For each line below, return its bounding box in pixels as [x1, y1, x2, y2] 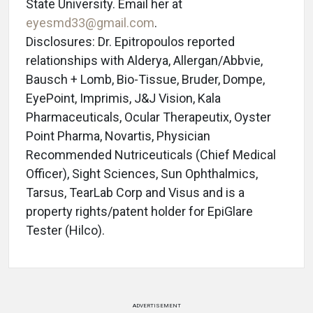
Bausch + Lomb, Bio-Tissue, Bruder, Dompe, [26, 72, 265, 87]
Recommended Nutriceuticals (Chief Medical [26, 147, 276, 163]
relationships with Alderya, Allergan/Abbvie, [26, 53, 263, 68]
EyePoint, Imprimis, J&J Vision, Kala [26, 91, 221, 106]
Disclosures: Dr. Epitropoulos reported [26, 34, 235, 50]
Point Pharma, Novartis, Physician [26, 129, 210, 144]
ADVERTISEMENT [132, 303, 181, 310]
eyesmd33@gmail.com [26, 15, 154, 31]
